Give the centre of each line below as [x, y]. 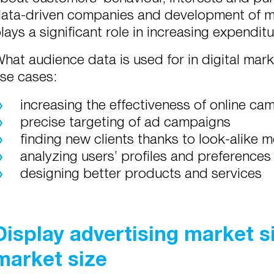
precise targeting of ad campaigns [125, 121]
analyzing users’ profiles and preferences [146, 155]
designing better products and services [141, 172]
